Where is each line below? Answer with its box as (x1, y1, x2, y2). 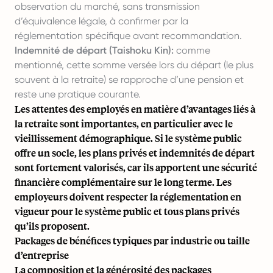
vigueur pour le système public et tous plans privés (15, 205, 239, 218)
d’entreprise (15, 249, 69, 261)
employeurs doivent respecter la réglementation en (15, 190, 241, 203)
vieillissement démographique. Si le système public (15, 132, 242, 144)
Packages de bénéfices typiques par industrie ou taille (15, 234, 250, 247)
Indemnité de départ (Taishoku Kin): (15, 44, 174, 56)
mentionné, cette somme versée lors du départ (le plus (15, 59, 253, 71)
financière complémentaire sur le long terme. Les (15, 175, 232, 188)
